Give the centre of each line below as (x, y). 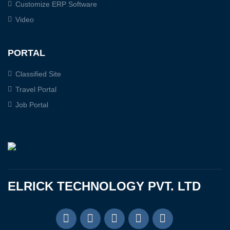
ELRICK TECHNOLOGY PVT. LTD (104, 186)
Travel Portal (36, 89)
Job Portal (32, 104)
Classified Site (38, 74)
